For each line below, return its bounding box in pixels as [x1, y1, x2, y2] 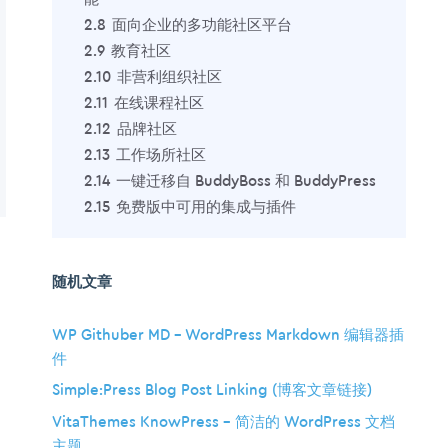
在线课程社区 [114, 95, 204, 111]
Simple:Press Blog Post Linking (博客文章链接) [52, 383, 372, 399]
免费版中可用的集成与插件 [116, 199, 296, 215]
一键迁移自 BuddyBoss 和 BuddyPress [116, 173, 376, 189]
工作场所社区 [116, 147, 206, 163]
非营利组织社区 [117, 69, 222, 85]
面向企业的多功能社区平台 [112, 17, 292, 33]
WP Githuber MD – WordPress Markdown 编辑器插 [52, 327, 404, 343]
